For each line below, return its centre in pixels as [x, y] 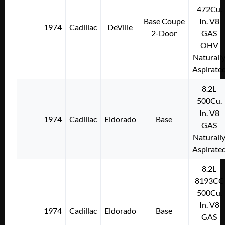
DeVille [120, 27]
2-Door [164, 33]
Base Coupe [164, 21]
